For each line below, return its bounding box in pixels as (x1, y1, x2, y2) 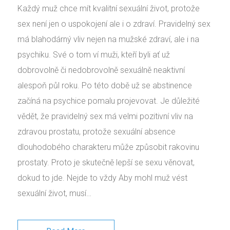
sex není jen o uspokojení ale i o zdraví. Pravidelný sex (17, 18, 210, 29)
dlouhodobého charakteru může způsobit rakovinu (17, 142, 199, 152)
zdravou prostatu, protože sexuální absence (17, 126, 176, 137)
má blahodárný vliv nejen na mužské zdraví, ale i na (17, 34, 199, 44)
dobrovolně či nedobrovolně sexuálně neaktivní (17, 65, 185, 75)
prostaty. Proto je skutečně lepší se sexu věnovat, (17, 157, 195, 167)
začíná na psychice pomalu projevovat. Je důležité (17, 95, 200, 106)
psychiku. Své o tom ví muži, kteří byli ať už (17, 49, 170, 60)
